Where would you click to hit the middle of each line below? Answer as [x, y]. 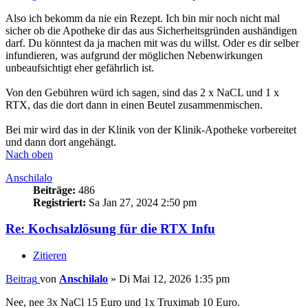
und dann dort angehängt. [61, 142]
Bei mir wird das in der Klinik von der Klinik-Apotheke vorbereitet [151, 129]
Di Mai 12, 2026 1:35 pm [174, 279]
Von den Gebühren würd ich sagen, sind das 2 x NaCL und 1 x [142, 92]
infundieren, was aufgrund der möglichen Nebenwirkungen [134, 55]
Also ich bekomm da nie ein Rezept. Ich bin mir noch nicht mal [143, 18]
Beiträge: [54, 190]
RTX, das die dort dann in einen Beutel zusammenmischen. [134, 104]
